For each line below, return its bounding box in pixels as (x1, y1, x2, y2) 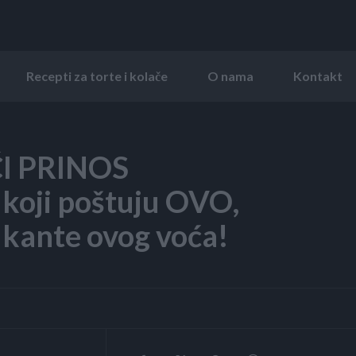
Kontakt (293, 68, 342, 83)
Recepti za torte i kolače (26, 68, 168, 83)
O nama (207, 68, 253, 83)
